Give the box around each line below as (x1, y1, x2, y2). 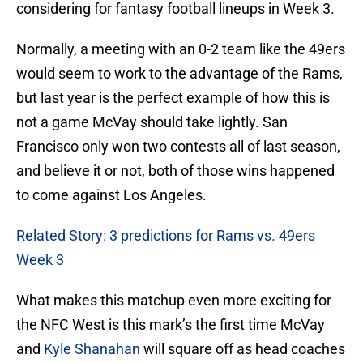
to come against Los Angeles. (16, 186, 207, 204)
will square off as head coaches (140, 340, 345, 358)
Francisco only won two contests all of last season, (16, 138, 340, 156)
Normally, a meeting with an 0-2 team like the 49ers (16, 41, 345, 58)
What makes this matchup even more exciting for (16, 292, 331, 310)
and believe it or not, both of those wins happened (16, 162, 335, 180)
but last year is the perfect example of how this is (16, 89, 330, 107)
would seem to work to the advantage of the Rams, (16, 65, 343, 83)
